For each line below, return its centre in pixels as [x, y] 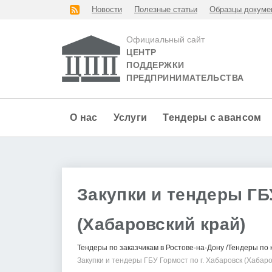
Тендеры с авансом [212, 117]
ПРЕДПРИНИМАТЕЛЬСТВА [185, 78]
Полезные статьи [166, 10]
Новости [107, 10]
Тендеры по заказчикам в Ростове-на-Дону [151, 247]
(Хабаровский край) [161, 224]
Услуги [130, 117]
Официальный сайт [165, 39]
